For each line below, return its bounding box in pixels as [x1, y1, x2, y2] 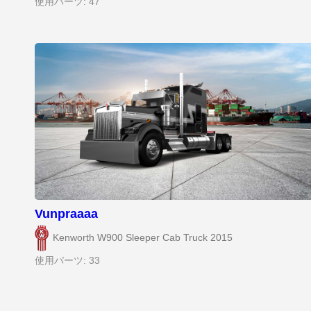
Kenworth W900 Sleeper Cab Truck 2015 [53, 233, 233, 244]
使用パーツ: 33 [35, 255, 100, 266]
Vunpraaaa [35, 206, 98, 221]
